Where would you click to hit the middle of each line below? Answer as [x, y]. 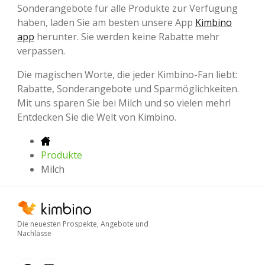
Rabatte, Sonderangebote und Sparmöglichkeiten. [128, 88]
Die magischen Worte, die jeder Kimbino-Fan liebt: [127, 74]
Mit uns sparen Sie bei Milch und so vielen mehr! [124, 103]
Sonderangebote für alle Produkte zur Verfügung [127, 8]
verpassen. [41, 51]
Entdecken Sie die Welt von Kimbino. [97, 117]
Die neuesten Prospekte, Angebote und [83, 224]
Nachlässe [34, 233]
